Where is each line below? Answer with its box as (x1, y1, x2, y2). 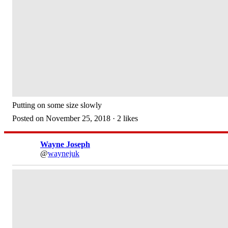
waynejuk (48, 149, 79, 158)
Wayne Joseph (40, 140, 90, 149)
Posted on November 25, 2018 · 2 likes (12, 114, 138, 123)
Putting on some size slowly (12, 101, 102, 109)
